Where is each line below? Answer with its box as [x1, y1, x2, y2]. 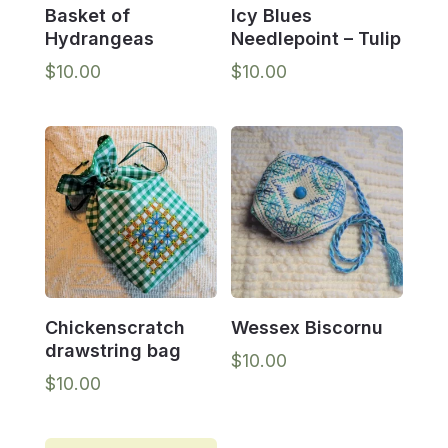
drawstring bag [44, 339, 181, 361]
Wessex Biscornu [231, 316, 384, 338]
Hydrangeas [44, 27, 154, 49]
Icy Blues [231, 4, 313, 26]
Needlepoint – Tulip [231, 27, 402, 49]
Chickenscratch [44, 316, 185, 338]
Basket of [44, 4, 130, 26]
